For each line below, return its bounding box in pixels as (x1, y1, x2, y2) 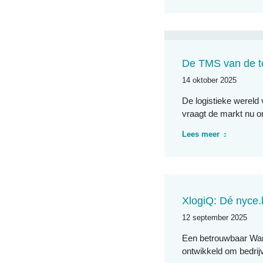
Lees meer (182, 130, 220, 139)
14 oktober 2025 (182, 76, 237, 85)
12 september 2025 (182, 213, 248, 222)
